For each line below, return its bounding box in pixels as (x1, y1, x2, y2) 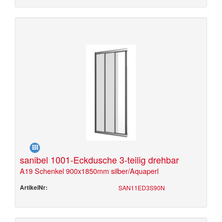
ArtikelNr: (20, 183, 48, 192)
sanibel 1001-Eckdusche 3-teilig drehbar (20, 153, 179, 166)
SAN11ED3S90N (118, 183, 165, 192)
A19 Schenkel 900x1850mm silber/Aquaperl (20, 166, 159, 176)
